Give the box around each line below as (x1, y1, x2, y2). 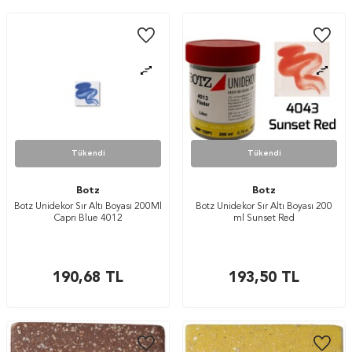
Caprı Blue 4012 (53, 214, 123, 223)
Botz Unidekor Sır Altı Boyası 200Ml (14, 202, 162, 211)
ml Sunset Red (233, 214, 295, 223)
